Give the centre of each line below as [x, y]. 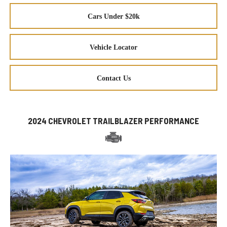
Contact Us [113, 78]
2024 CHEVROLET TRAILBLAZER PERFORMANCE [113, 120]
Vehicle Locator [113, 47]
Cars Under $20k [113, 16]
